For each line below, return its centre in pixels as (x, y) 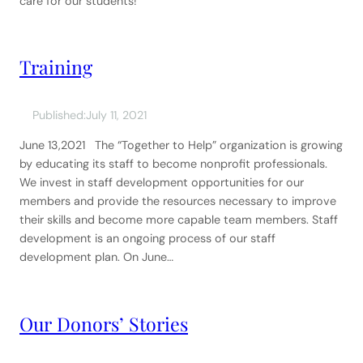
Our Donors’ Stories (104, 323)
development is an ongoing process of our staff (147, 239)
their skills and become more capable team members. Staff (179, 220)
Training (56, 67)
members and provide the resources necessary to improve (178, 201)
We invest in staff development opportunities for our (162, 183)
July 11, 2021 (116, 115)
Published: (59, 115)
